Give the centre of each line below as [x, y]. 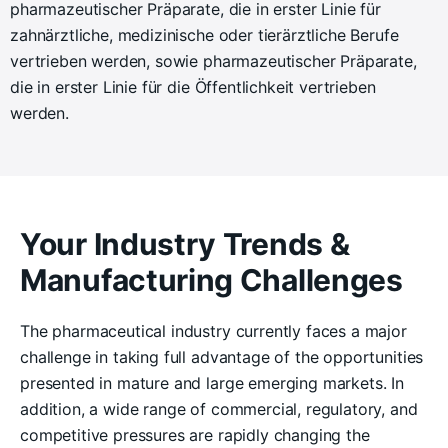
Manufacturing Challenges [211, 279]
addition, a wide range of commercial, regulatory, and [219, 408]
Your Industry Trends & [185, 243]
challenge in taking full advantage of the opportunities [222, 356]
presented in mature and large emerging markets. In [212, 382]
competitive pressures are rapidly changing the [195, 434]
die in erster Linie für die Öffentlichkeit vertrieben [193, 86]
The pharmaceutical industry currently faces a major [213, 330]
